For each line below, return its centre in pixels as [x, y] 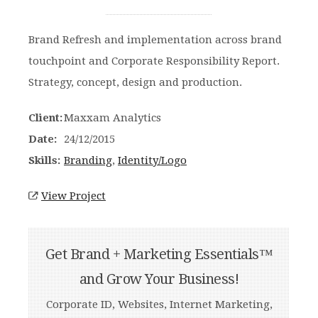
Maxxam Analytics [113, 118]
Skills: [44, 161]
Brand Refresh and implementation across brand [155, 40]
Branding [88, 161]
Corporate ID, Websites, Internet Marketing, [159, 305]
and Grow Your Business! [159, 279]
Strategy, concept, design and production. [135, 83]
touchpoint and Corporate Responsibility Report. [154, 61]
